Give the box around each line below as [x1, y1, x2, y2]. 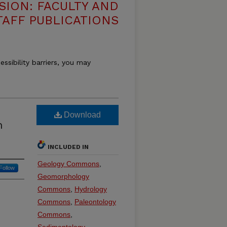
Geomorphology [37, 172, 89, 180]
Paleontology [74, 198, 116, 206]
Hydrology [74, 185, 107, 193]
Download [62, 110, 101, 119]
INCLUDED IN [48, 143, 89, 150]
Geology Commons [37, 160, 99, 168]
